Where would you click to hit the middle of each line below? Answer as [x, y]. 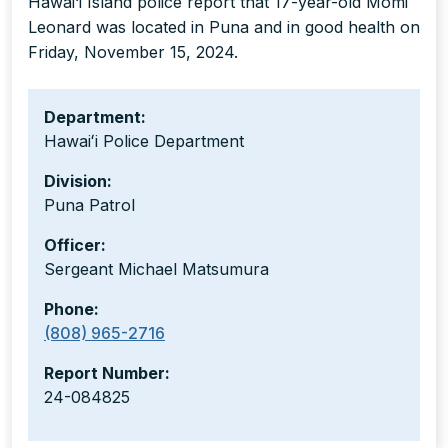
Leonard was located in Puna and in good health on [224, 27]
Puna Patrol [89, 205]
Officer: [75, 245]
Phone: [71, 309]
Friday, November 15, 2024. [133, 52]
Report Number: [107, 373]
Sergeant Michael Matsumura [156, 269]
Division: [78, 181]
